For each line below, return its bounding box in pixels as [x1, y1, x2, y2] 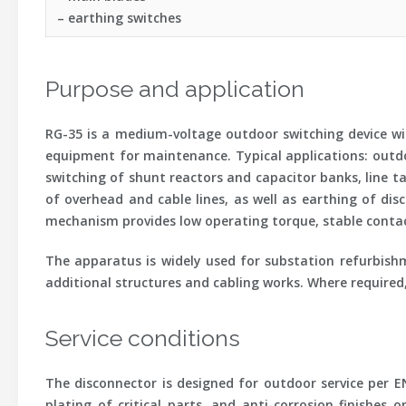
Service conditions [45, 324, 240, 352]
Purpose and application [45, 75, 304, 102]
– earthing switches [57, 9, 181, 26]
